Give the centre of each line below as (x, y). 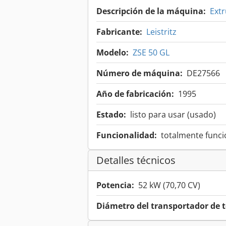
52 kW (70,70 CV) (169, 185)
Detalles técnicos (136, 160)
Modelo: (112, 53)
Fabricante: (119, 32)
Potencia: (115, 185)
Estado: (111, 115)
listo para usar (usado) (173, 115)
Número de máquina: (139, 73)
